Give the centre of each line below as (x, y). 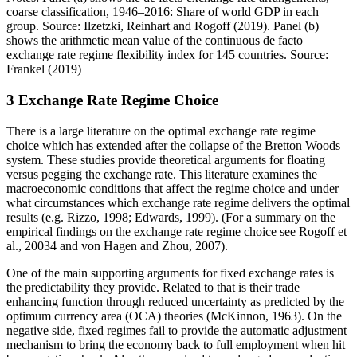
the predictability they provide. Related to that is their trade (153, 287)
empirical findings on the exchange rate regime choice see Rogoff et (177, 231)
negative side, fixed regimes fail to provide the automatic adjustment (177, 330)
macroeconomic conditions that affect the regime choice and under (173, 188)
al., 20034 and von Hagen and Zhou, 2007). (117, 245)
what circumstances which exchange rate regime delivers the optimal (178, 202)
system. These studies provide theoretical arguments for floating (166, 159)
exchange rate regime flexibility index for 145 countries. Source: (167, 55)
